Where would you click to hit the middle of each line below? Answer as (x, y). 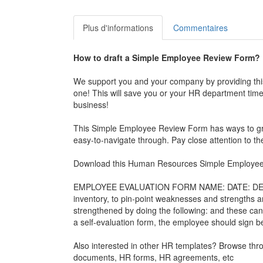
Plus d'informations (118, 28)
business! (91, 105)
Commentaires (200, 28)
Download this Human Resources (136, 163)
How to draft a (102, 58)
